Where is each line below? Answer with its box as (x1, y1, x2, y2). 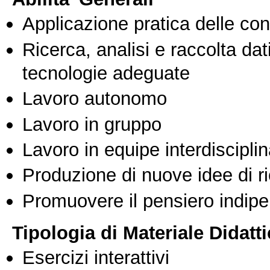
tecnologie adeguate (22, 61, 190, 84)
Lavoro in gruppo (22, 113, 162, 135)
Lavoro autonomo (22, 87, 167, 110)
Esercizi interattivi (22, 246, 169, 269)
